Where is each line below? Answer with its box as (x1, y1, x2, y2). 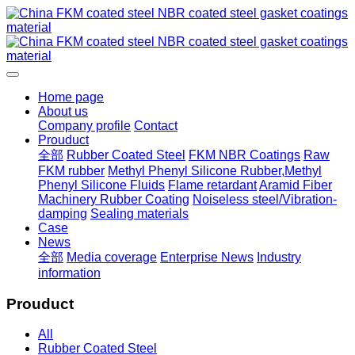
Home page (38, 90, 104, 104)
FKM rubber (38, 164, 105, 177)
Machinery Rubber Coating (38, 193, 189, 206)
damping (38, 207, 87, 220)
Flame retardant (168, 178, 257, 192)
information (38, 266, 101, 280)
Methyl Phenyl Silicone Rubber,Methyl (108, 164, 322, 177)
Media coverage (67, 250, 157, 264)
